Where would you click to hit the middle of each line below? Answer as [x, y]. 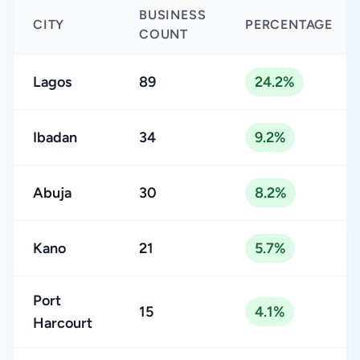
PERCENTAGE [289, 25]
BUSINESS [173, 15]
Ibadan [55, 137]
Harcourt [63, 323]
